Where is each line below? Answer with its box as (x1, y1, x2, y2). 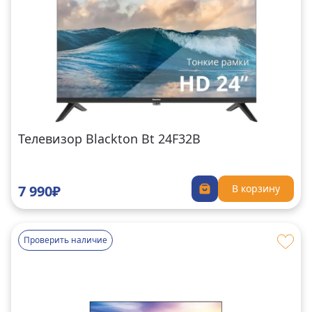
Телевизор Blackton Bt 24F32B (18, 130, 201, 147)
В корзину (232, 182, 280, 196)
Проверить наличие (24, 233, 107, 246)
